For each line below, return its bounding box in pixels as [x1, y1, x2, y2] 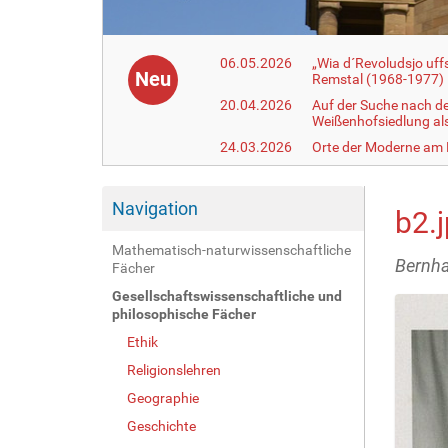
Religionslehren [127, 361, 221, 378]
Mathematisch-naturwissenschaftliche [112, 241, 351, 258]
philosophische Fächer [112, 305, 256, 322]
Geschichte [127, 417, 196, 434]
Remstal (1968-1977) [312, 70, 445, 87]
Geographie [127, 389, 199, 406]
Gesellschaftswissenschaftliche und [112, 287, 342, 304]
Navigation [112, 197, 198, 219]
